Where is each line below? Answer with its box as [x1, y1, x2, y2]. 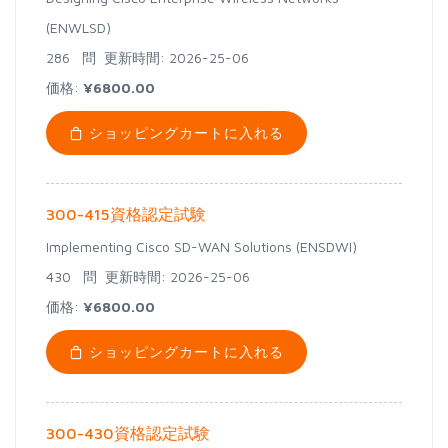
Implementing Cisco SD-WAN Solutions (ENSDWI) [46, 238, 357, 255]
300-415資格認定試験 [46, 205, 206, 223]
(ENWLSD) [46, 19, 111, 36]
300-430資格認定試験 [46, 424, 210, 442]
